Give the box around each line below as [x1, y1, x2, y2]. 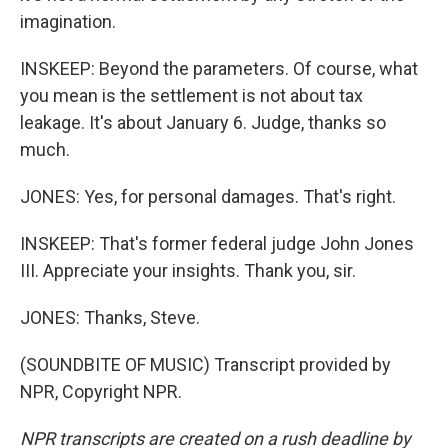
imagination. [20, 11, 116, 32]
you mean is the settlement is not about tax [20, 85, 363, 106]
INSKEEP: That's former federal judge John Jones [20, 233, 414, 254]
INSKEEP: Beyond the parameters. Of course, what [20, 58, 418, 79]
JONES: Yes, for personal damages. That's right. [20, 186, 396, 207]
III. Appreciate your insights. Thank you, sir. [20, 260, 356, 281]
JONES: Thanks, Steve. [20, 307, 200, 328]
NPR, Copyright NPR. [20, 381, 182, 402]
